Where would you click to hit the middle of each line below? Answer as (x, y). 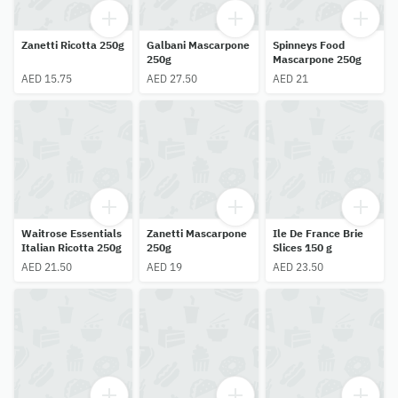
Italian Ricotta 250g (72, 247)
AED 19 (165, 267)
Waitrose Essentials (72, 233)
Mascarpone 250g (317, 59)
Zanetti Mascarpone (197, 233)
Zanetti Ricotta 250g (73, 44)
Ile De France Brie (318, 233)
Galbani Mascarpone (199, 44)
